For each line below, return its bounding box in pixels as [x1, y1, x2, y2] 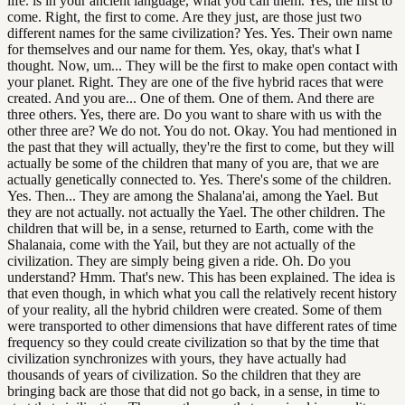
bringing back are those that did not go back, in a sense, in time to [7, 382, 380, 399]
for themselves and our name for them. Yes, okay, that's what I [7, 41, 360, 57]
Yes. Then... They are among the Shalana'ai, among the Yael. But [7, 187, 378, 203]
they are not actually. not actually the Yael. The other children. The [7, 203, 385, 220]
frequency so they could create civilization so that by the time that [7, 334, 379, 350]
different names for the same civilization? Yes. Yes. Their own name [7, 24, 392, 41]
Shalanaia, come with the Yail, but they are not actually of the [7, 236, 355, 252]
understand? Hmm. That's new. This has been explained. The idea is [7, 268, 395, 285]
